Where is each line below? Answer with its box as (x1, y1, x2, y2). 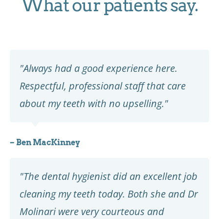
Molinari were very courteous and (20, 204, 164, 218)
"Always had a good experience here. (20, 61, 177, 75)
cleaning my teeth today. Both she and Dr (20, 187, 198, 200)
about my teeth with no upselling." (20, 96, 168, 110)
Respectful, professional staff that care (20, 79, 186, 92)
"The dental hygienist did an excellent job (20, 169, 197, 183)
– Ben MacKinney (10, 137, 80, 147)
